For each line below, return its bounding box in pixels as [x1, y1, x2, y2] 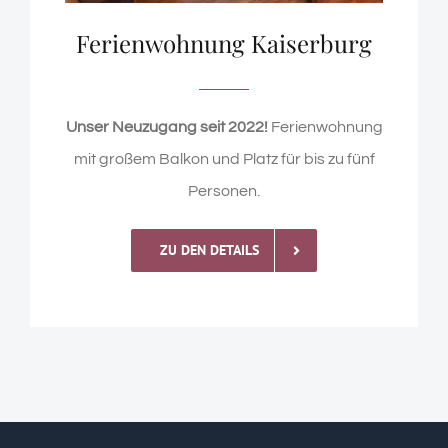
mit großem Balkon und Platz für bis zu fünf [73, 151, 375, 167]
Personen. [188, 183, 260, 199]
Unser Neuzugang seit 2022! [65, 119, 268, 135]
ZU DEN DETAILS [159, 241, 259, 259]
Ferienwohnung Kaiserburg [76, 27, 372, 59]
